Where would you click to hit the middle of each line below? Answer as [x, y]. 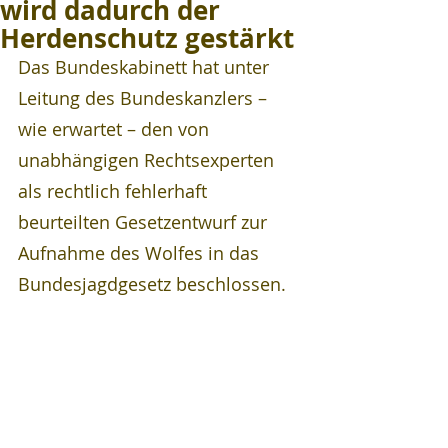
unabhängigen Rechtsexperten [148, 160]
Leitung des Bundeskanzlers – [145, 98]
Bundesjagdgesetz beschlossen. [152, 284]
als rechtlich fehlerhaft [115, 191]
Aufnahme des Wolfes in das [141, 253]
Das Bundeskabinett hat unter [146, 67]
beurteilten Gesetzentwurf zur [145, 222]
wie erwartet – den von [116, 129]
